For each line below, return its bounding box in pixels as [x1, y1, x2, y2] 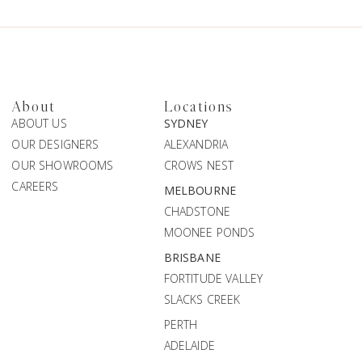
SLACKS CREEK [163, 292, 241, 308]
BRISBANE [163, 250, 221, 266]
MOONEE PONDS [163, 225, 255, 241]
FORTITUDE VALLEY [163, 271, 263, 287]
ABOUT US [11, 116, 67, 132]
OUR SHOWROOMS [11, 158, 114, 174]
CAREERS [11, 179, 59, 195]
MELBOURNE [163, 183, 237, 199]
